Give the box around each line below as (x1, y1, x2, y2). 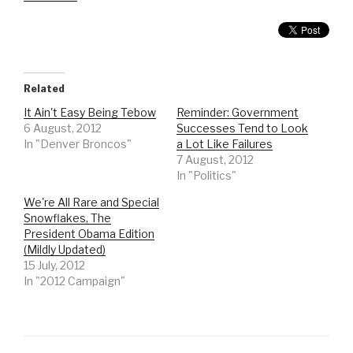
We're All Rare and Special (24, 195, 159, 210)
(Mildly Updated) (24, 243, 106, 257)
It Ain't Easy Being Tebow (24, 106, 156, 120)
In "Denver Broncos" (24, 137, 132, 151)
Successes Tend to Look (176, 121, 308, 136)
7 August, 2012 (176, 153, 254, 167)
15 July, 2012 (24, 258, 85, 273)
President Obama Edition (24, 227, 154, 241)
